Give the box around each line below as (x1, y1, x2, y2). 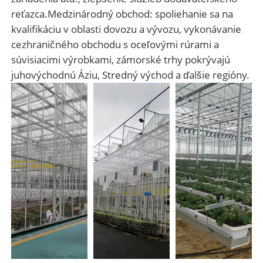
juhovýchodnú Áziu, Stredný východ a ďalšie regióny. (11, 68, 249, 82)
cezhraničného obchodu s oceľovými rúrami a (11, 37, 219, 51)
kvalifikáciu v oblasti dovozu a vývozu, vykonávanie (11, 22, 241, 36)
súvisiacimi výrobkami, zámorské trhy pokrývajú (11, 52, 230, 66)
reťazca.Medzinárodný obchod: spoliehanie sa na (11, 6, 233, 21)
